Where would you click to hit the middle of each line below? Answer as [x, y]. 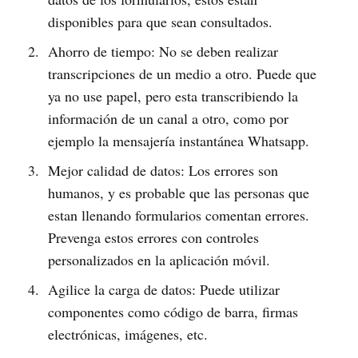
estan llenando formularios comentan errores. [178, 215]
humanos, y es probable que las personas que [178, 193]
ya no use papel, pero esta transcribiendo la [173, 96]
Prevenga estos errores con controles [153, 237]
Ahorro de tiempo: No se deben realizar [163, 51]
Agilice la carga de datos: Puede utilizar [163, 289]
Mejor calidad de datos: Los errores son [163, 170]
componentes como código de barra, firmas [173, 312]
